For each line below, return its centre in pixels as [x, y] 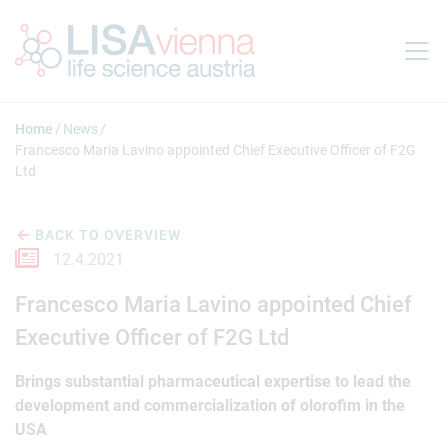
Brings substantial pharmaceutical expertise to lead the [213, 381]
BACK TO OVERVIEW [108, 235]
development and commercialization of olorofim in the [210, 405]
